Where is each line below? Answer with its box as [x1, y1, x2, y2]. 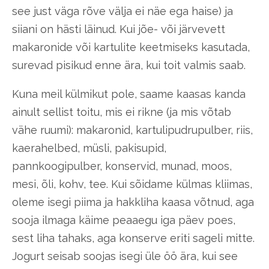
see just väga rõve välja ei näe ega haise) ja [12, 4, 233, 17]
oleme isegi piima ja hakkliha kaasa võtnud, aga [12, 195, 254, 208]
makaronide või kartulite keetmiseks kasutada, [12, 40, 250, 53]
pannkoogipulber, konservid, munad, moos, [12, 159, 232, 172]
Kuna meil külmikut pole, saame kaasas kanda [12, 87, 246, 100]
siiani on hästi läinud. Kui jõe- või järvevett [12, 22, 225, 35]
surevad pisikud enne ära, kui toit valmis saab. [12, 58, 249, 71]
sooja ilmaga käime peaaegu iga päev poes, [12, 213, 235, 226]
